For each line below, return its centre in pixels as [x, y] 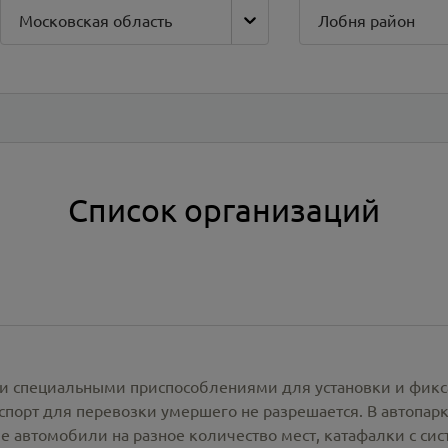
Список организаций [224, 209]
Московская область [96, 20]
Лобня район [366, 20]
